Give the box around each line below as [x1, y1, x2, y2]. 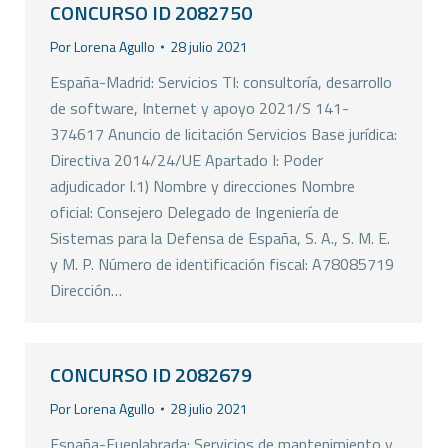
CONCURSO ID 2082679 [50, 359, 252, 390]
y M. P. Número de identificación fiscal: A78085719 [50, 252, 394, 276]
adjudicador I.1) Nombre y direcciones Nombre [50, 174, 355, 198]
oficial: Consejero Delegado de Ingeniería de [50, 200, 339, 224]
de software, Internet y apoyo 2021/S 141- [50, 96, 349, 120]
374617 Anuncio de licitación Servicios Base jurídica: [50, 122, 397, 146]
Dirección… [50, 278, 122, 302]
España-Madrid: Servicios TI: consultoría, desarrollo [50, 70, 392, 94]
